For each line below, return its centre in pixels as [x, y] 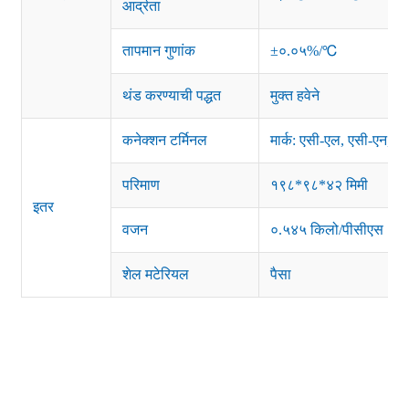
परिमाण [141, 185]
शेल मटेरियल [155, 275]
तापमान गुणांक [158, 51]
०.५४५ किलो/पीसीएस [326, 230]
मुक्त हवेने [294, 96]
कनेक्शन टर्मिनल [164, 141]
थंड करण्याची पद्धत [171, 96]
